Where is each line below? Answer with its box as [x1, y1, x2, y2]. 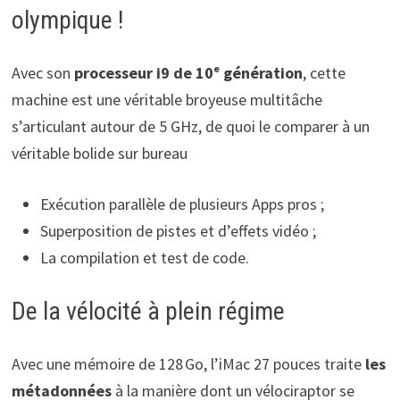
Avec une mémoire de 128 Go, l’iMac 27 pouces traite [11, 354, 362, 375]
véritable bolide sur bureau [11, 143, 187, 164]
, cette [302, 62, 346, 84]
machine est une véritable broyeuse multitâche [11, 89, 322, 111]
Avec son [11, 62, 74, 84]
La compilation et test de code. [39, 247, 249, 269]
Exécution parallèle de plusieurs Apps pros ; [39, 194, 324, 215]
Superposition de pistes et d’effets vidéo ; [39, 221, 316, 242]
